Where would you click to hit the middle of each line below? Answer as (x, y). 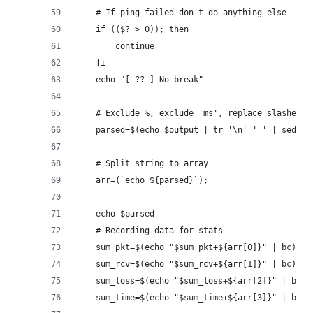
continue (135, 46)
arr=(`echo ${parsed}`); (152, 180)
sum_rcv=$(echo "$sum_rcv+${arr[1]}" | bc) (196, 264)
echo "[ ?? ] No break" (150, 80)
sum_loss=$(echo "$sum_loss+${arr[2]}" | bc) (201, 281)
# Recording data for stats (159, 231)
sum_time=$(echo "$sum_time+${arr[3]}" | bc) (201, 298)
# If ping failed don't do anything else (191, 13)
